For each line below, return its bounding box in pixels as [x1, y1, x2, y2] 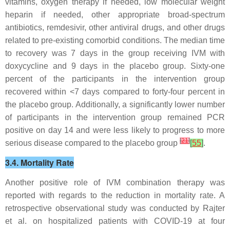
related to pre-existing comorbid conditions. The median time [5, 36, 225, 45]
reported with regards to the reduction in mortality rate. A [5, 191, 225, 200]
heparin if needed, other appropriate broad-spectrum [5, 10, 225, 19]
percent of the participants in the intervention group [5, 74, 225, 83]
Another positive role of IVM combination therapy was [5, 178, 225, 187]
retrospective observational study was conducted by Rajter [5, 204, 225, 213]
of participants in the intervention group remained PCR [5, 113, 225, 122]
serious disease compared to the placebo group [5, 139, 180, 147]
